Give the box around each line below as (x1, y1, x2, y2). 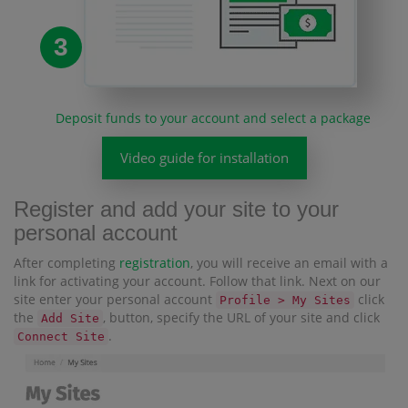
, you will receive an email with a (190, 253, 388, 271)
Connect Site (17, 329, 105, 343)
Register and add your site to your (14, 196, 339, 221)
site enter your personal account (14, 290, 216, 308)
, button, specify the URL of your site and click (103, 308, 380, 326)
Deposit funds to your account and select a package (56, 108, 372, 127)
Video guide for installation (119, 148, 289, 167)
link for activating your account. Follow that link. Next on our (14, 271, 381, 290)
